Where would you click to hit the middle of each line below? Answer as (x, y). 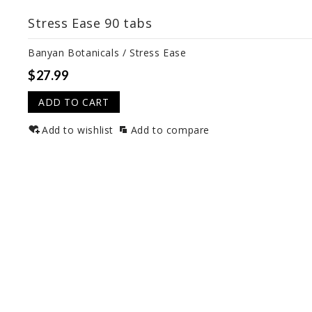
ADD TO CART (74, 102)
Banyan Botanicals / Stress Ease (107, 53)
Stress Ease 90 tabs (90, 23)
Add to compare (170, 130)
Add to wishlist (78, 130)
